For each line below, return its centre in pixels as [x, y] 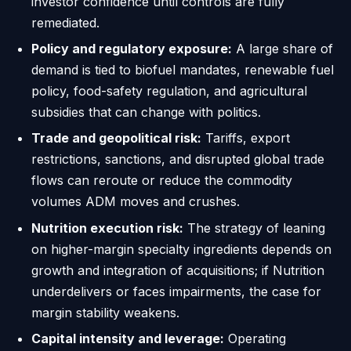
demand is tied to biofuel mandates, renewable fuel [183, 70]
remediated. [65, 22]
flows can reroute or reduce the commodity [162, 181]
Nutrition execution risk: [107, 228]
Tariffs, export [246, 138]
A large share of [282, 49]
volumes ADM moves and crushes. [136, 202]
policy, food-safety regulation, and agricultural [169, 91]
